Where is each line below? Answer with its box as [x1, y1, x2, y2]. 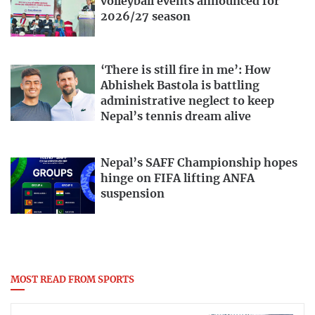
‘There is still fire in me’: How [101, 64, 270, 76]
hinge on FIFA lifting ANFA [101, 173, 255, 185]
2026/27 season [101, 11, 191, 22]
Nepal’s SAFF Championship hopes [101, 157, 297, 169]
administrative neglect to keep [101, 95, 274, 107]
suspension [101, 188, 165, 200]
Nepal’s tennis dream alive [101, 110, 251, 122]
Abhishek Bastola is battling [101, 79, 259, 91]
